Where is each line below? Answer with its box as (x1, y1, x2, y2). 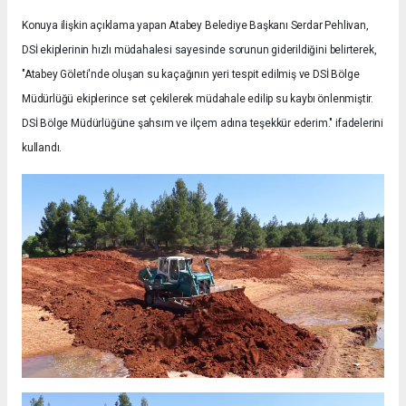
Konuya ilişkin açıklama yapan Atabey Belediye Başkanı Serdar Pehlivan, (22, 18, 369, 32)
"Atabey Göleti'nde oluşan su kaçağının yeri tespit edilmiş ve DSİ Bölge (22, 67, 360, 81)
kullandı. (22, 140, 63, 154)
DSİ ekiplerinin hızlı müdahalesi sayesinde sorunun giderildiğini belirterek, (22, 43, 377, 56)
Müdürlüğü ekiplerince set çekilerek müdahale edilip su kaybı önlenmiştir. (22, 92, 373, 105)
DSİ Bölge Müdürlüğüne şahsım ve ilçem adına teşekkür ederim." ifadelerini (22, 116, 383, 130)
